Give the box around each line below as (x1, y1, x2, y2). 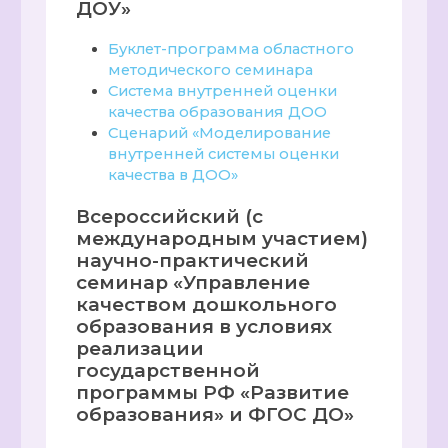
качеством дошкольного (76, 292, 338, 316)
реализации (76, 336, 205, 360)
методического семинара (108, 60, 314, 79)
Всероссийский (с (76, 204, 264, 228)
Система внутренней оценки (108, 81, 338, 100)
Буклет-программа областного (108, 39, 355, 58)
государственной (76, 358, 261, 382)
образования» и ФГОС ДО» (76, 402, 355, 426)
